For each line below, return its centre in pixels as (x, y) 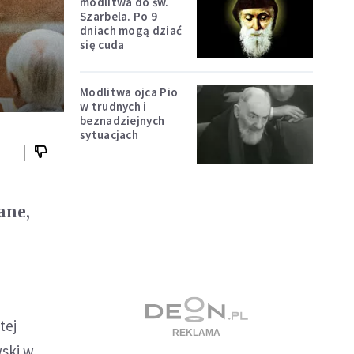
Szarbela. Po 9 (119, 16)
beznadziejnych (122, 121)
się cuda (102, 44)
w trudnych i (113, 107)
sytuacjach (109, 135)
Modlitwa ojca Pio (129, 92)
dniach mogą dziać (131, 30)
